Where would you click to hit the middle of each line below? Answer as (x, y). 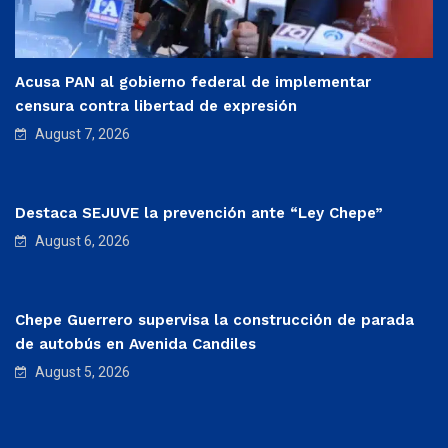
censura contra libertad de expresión (156, 105)
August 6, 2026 (81, 240)
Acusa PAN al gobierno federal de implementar (193, 81)
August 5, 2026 (81, 371)
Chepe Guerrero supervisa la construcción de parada (214, 319)
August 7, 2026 (81, 133)
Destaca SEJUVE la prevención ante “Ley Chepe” (199, 212)
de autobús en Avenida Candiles (135, 343)
